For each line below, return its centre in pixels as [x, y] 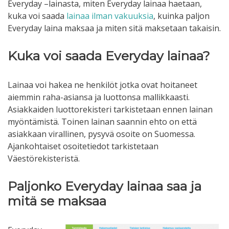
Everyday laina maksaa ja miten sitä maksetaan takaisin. [114, 28]
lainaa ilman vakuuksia [110, 16]
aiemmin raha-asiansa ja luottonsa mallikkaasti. [99, 97]
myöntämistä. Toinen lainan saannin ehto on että [102, 122]
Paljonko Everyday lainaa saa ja [105, 186]
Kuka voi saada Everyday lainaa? [109, 56]
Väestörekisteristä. [44, 159]
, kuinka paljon [181, 16]
